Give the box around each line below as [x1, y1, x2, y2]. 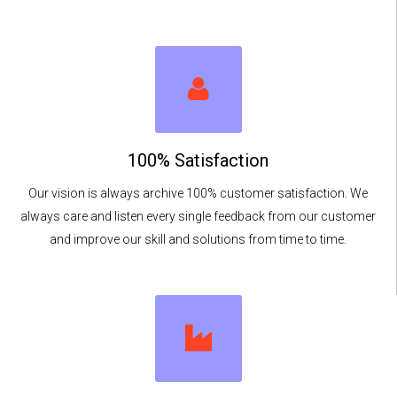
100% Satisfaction [128, 150, 269, 172]
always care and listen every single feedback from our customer [20, 209, 376, 224]
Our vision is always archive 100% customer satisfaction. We [28, 186, 368, 201]
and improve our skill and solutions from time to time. [50, 232, 346, 247]
